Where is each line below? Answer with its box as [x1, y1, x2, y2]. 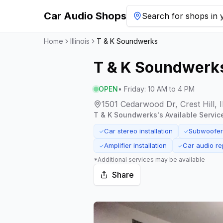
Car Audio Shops [44, 10, 126, 22]
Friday [124, 85, 144, 93]
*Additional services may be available [94, 156, 205, 163]
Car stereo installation [104, 127, 173, 135]
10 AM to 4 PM [148, 85, 195, 93]
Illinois [70, 37, 90, 45]
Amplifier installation [104, 141, 167, 149]
